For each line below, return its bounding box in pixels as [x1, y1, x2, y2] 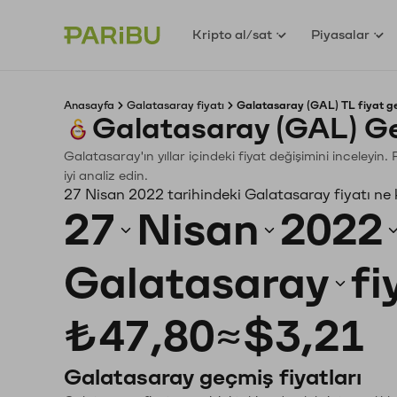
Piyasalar [311, 27, 370, 42]
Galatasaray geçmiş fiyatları [64, 366, 362, 389]
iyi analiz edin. [64, 169, 148, 183]
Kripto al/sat [192, 27, 273, 42]
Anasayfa [64, 100, 114, 111]
